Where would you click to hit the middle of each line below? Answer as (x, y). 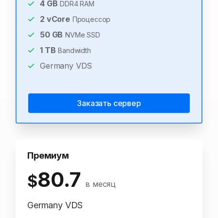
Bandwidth (74, 50)
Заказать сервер (109, 103)
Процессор (91, 19)
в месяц (101, 184)
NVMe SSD (83, 35)
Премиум (48, 155)
